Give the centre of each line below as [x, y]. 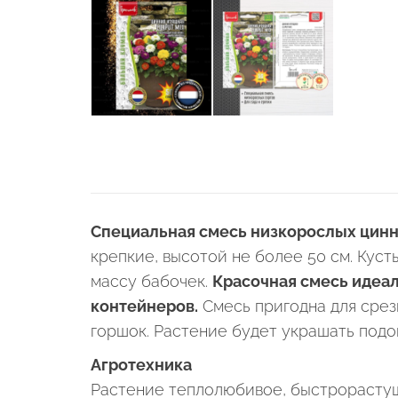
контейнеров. [144, 306]
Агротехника [141, 365]
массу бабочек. [151, 282]
